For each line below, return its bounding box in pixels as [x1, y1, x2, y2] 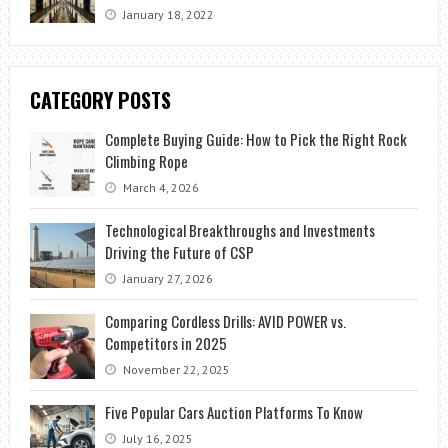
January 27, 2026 [119, 271, 213, 287]
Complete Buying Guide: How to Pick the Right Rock [104, 128, 407, 151]
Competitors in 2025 [104, 332, 227, 355]
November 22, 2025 [119, 362, 230, 378]
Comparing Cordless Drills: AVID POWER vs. [104, 310, 346, 333]
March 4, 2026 [119, 180, 199, 196]
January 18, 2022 [119, 7, 214, 23]
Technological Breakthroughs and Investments [104, 219, 375, 242]
